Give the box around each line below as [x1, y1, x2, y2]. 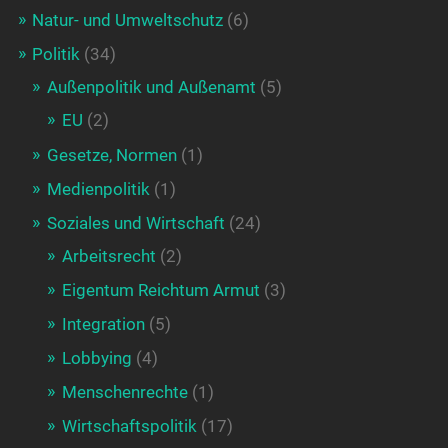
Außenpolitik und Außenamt [46, 77, 256, 98]
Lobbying [61, 348, 132, 369]
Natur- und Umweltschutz [31, 10, 223, 31]
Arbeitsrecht [61, 246, 156, 267]
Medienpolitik [46, 179, 150, 200]
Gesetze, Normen [46, 145, 177, 166]
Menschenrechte [61, 382, 188, 403]
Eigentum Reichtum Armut [61, 280, 260, 301]
